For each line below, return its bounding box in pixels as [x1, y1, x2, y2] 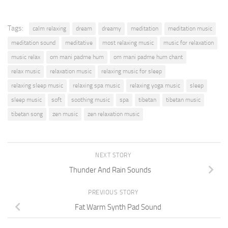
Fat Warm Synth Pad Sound [75, 202, 161, 212]
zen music [52, 110, 78, 118]
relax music [11, 67, 40, 75]
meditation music [168, 24, 212, 32]
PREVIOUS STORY [88, 188, 140, 196]
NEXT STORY [95, 151, 133, 159]
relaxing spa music [73, 81, 120, 89]
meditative [65, 39, 93, 46]
